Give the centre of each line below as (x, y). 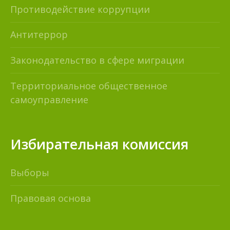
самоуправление (49, 99)
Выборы (30, 173)
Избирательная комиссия (99, 144)
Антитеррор (39, 35)
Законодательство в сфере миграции (97, 60)
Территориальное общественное (89, 85)
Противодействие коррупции (80, 9)
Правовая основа (51, 198)
